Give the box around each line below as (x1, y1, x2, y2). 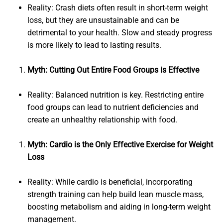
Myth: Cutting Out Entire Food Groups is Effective (27, 65, 199, 75)
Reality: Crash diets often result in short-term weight (27, 3, 208, 13)
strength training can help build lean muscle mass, (27, 190, 204, 200)
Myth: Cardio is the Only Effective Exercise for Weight (27, 140, 213, 150)
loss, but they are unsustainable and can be (27, 15, 179, 25)
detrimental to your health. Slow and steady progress (27, 28, 212, 38)
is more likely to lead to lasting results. (27, 40, 161, 50)
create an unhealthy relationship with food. (27, 115, 177, 125)
